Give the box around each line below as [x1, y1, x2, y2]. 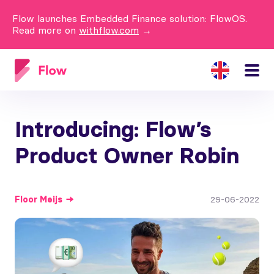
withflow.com [79, 24, 139, 36]
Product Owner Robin [15, 142, 239, 169]
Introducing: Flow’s [15, 116, 212, 143]
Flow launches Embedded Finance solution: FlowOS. [12, 12, 247, 24]
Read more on [12, 24, 76, 36]
